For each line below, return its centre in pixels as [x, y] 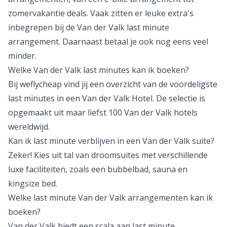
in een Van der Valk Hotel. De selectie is [130, 98]
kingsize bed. [33, 183]
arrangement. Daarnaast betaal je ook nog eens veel [108, 42]
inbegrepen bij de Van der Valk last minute [89, 27]
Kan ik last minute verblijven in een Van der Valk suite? [111, 141]
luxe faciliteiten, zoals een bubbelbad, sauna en [98, 169]
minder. [22, 56]
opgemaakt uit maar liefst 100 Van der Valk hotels [103, 112]
